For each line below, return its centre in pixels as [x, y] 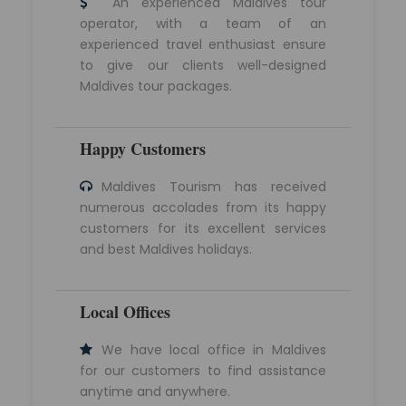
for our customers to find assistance [203, 371]
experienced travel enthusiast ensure [203, 45]
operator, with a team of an [203, 24]
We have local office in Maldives [214, 350]
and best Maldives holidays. [166, 250]
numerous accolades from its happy [203, 208]
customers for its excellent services [203, 229]
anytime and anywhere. [155, 392]
